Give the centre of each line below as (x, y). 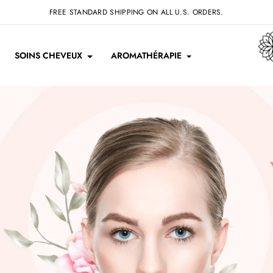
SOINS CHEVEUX (49, 55)
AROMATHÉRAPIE (146, 55)
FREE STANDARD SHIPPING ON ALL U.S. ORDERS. (136, 12)
